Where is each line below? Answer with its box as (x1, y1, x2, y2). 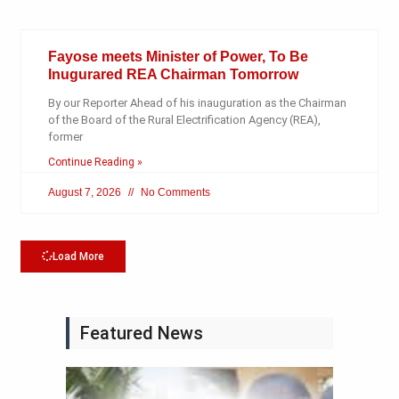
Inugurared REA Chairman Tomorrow (47, 67, 298, 83)
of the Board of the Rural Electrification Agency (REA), (47, 113, 321, 127)
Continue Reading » (47, 156, 142, 169)
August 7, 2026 (47, 186, 124, 199)
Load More (52, 250, 104, 264)
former (47, 130, 83, 144)
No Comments (137, 186, 210, 199)
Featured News (80, 322, 203, 345)
